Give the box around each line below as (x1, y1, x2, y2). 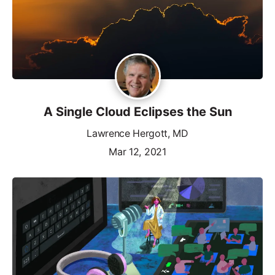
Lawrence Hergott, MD (87, 126, 188, 139)
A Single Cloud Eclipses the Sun (43, 104, 232, 119)
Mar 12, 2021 (109, 145, 166, 158)
